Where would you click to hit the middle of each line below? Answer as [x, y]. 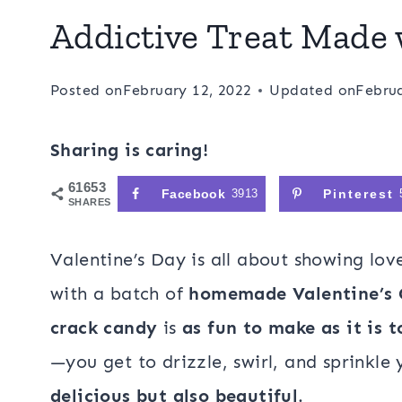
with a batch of [120, 293]
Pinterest [358, 194]
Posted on [87, 90]
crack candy [104, 328]
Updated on [313, 90]
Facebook [194, 194]
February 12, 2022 [187, 90]
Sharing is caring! [130, 150]
